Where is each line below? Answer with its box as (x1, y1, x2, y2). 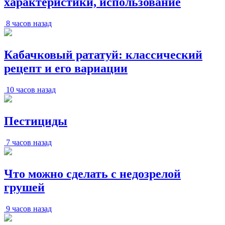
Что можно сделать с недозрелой (4, 167, 181, 180)
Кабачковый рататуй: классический (4, 48, 202, 62)
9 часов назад (6, 204, 52, 213)
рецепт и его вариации (4, 62, 128, 75)
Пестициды (4, 114, 67, 128)
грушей (4, 180, 45, 194)
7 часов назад (6, 138, 52, 147)
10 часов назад (6, 85, 56, 94)
